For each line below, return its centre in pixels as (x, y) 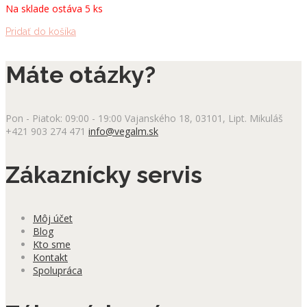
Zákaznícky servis (104, 174)
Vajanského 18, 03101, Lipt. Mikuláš (204, 118)
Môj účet (53, 218)
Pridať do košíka (41, 31)
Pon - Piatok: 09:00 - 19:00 (64, 118)
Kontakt (50, 257)
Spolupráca (58, 270)
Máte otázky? (81, 74)
